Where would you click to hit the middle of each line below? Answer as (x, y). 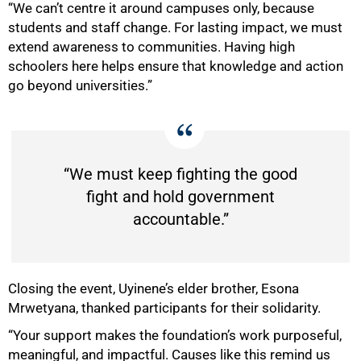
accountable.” (180, 219)
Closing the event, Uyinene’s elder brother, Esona (154, 288)
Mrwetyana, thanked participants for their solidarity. (164, 307)
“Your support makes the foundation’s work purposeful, (175, 335)
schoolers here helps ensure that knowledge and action (176, 66)
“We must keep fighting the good (180, 174)
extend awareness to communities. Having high (151, 46)
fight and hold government (180, 196)
